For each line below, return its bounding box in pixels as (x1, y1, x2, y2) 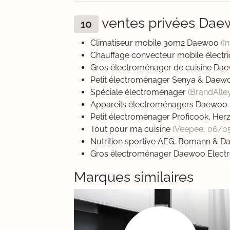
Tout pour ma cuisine (90, 124, 172, 135)
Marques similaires (74, 168, 194, 185)
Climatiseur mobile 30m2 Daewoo (90, 38, 221, 48)
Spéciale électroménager (90, 87, 188, 98)
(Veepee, (172, 124, 207, 135)
